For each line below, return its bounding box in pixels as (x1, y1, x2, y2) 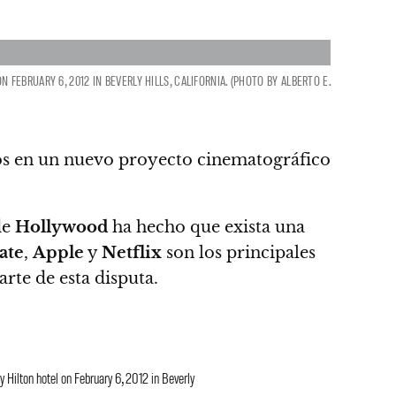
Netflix (102, 243, 162, 263)
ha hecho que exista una (108, 217, 305, 237)
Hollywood (15, 217, 108, 237)
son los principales (162, 243, 316, 263)
